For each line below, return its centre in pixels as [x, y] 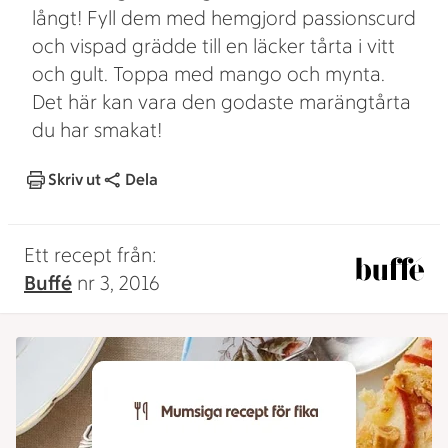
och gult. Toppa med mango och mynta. [208, 74]
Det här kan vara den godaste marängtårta [221, 102]
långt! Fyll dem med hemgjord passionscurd [224, 18]
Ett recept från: [90, 255]
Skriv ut [74, 179]
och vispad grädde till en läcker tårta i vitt [213, 46]
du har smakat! [97, 130]
